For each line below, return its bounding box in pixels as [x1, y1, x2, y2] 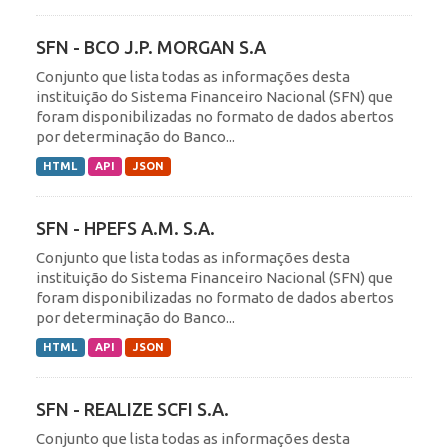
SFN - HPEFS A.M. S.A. [36, 217, 215, 238]
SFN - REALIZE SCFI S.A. [36, 398, 229, 419]
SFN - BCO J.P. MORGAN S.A [36, 36, 266, 57]
